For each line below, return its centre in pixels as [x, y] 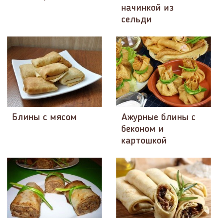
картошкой [144, 141]
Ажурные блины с [158, 118]
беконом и [143, 130]
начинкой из [147, 8]
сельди [136, 20]
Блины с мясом [45, 118]
